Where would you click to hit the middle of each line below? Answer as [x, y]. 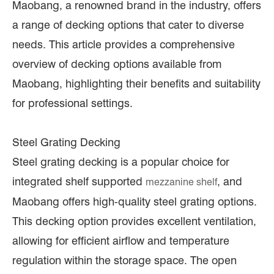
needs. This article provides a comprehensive [124, 45]
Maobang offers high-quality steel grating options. [135, 202]
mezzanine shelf [181, 182]
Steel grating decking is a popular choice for [121, 162]
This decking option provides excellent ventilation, [134, 221]
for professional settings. [72, 103]
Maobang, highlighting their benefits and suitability [136, 84]
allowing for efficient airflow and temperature [121, 241]
